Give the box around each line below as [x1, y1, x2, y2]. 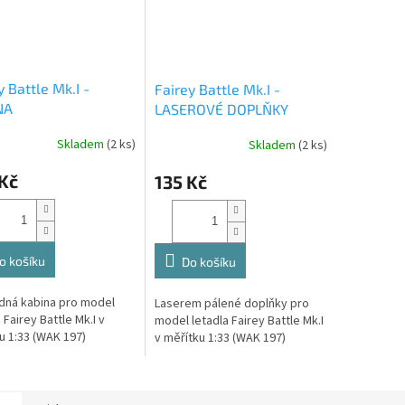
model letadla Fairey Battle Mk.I [154, 311, 324, 330]
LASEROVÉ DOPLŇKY [154, 99, 288, 118]
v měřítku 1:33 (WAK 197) [154, 328, 286, 347]
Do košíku [181, 253, 236, 269]
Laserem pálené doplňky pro [154, 294, 309, 313]
